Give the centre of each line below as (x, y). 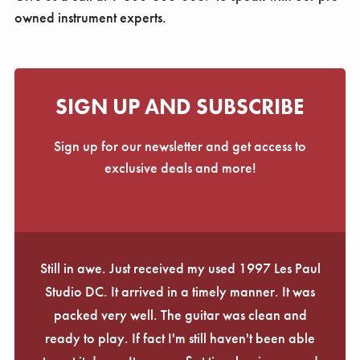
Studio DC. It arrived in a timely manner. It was (180, 291)
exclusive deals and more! (180, 167)
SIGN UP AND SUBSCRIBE (180, 106)
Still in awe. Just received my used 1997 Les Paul (180, 268)
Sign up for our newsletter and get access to (180, 145)
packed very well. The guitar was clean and (180, 314)
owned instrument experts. (90, 17)
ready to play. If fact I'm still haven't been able (180, 337)
